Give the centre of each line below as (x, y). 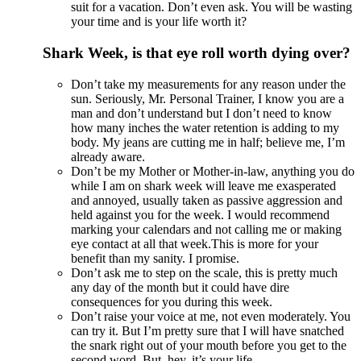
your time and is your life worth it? (159, 22)
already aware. (108, 156)
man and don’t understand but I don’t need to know (201, 113)
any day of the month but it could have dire (180, 287)
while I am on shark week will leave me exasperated (203, 185)
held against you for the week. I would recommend (200, 214)
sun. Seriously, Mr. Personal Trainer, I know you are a (207, 98)
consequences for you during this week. (172, 301)
